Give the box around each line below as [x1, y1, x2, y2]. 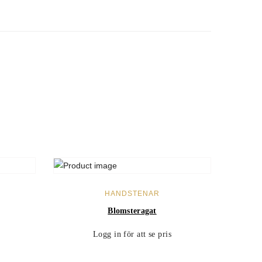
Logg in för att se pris [92, 229, 172, 239]
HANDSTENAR [105, 189, 160, 198]
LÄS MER [113, 181, 151, 191]
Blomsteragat [108, 206, 157, 215]
